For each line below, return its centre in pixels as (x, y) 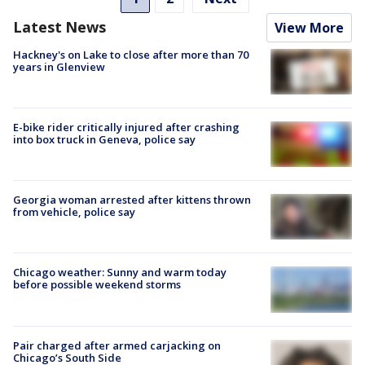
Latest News (59, 26)
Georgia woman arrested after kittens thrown (132, 200)
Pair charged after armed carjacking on (117, 345)
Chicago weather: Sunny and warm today (120, 273)
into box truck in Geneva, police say (104, 139)
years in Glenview (59, 66)
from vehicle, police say (74, 212)
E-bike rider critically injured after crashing (126, 127)
